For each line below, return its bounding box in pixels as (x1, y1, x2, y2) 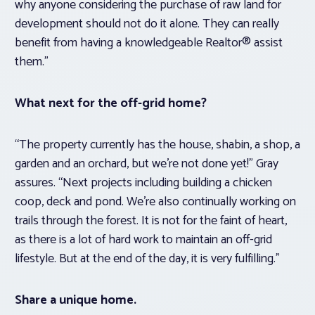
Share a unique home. (15, 290, 136, 311)
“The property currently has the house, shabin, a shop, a (15, 134, 300, 156)
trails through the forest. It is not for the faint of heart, (15, 210, 287, 232)
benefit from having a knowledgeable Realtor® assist (15, 32, 283, 54)
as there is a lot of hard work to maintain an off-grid (15, 229, 272, 251)
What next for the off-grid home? (15, 93, 207, 115)
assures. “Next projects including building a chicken (15, 172, 272, 194)
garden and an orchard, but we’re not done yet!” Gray (15, 153, 278, 175)
